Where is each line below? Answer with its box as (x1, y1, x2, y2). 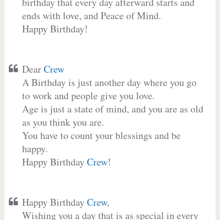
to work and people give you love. (22, 89, 155, 102)
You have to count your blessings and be (22, 129, 181, 142)
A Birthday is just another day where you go (22, 76, 196, 89)
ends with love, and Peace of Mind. (22, 9, 161, 22)
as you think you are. (22, 115, 104, 129)
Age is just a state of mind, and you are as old (22, 102, 203, 115)
